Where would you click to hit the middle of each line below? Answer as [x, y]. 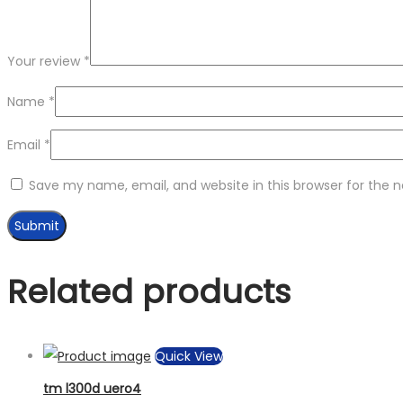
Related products [149, 292]
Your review [45, 62]
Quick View [189, 357]
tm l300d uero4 [92, 388]
